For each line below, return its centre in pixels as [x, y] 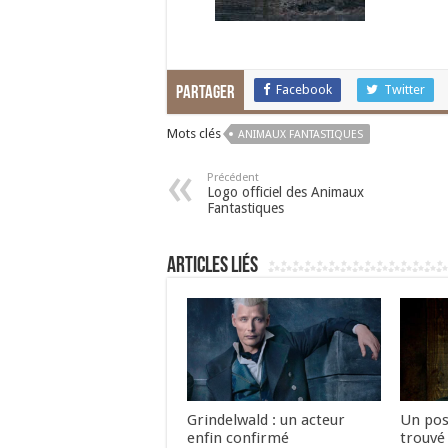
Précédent [233, 177]
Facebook [304, 89]
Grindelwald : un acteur [266, 420]
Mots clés [194, 133]
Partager [205, 93]
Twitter [404, 89]
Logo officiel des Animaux [285, 192]
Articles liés [212, 266]
